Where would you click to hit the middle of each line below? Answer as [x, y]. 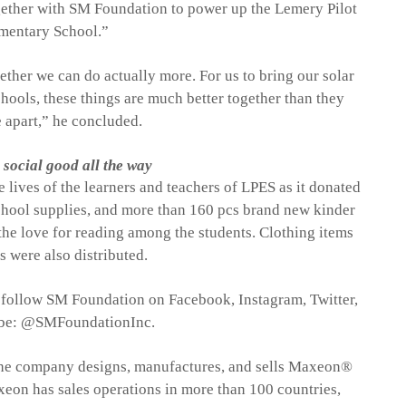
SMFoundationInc [94, 323]
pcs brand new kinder [285, 210]
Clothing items [305, 233]
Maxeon [315, 367]
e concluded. [101, 121]
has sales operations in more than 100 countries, [184, 390]
